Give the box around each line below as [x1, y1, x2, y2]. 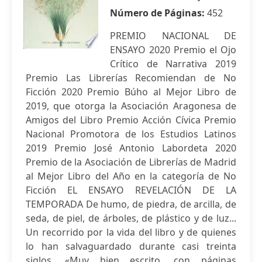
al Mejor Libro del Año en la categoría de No [26, 170, 236, 182]
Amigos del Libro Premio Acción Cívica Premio [26, 113, 236, 126]
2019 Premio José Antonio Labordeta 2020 [26, 142, 236, 154]
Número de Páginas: [110, 6, 207, 19]
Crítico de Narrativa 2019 [110, 57, 236, 70]
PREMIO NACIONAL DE [110, 29, 236, 42]
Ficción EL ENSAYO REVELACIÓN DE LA [26, 184, 236, 196]
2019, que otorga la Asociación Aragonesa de [26, 99, 236, 112]
